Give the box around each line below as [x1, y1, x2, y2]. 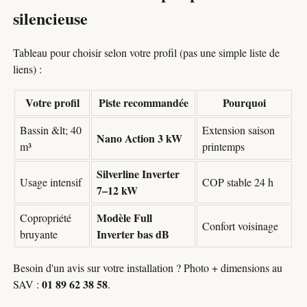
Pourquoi [223, 94, 267, 110]
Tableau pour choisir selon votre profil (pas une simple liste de [13, 45, 280, 60]
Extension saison [201, 122, 275, 137]
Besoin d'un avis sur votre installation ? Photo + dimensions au [13, 260, 283, 275]
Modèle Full [96, 209, 152, 225]
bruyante [19, 226, 58, 241]
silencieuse [13, 5, 88, 30]
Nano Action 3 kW [96, 130, 182, 146]
